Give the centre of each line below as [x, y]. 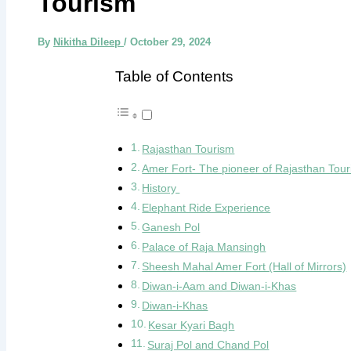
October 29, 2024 [170, 42]
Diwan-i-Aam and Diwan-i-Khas [219, 286]
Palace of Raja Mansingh [204, 246]
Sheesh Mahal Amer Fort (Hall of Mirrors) [244, 266]
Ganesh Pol [171, 227]
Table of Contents [174, 77]
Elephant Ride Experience [206, 207]
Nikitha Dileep [89, 42]
